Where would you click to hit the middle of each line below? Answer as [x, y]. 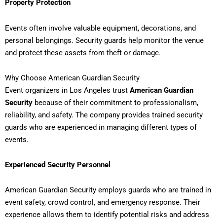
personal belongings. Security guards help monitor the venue [104, 40]
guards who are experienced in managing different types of [101, 127]
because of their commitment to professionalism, [115, 102]
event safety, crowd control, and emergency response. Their [103, 203]
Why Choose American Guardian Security [72, 78]
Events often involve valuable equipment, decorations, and [100, 28]
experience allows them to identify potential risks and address [107, 215]
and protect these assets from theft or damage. [83, 53]
